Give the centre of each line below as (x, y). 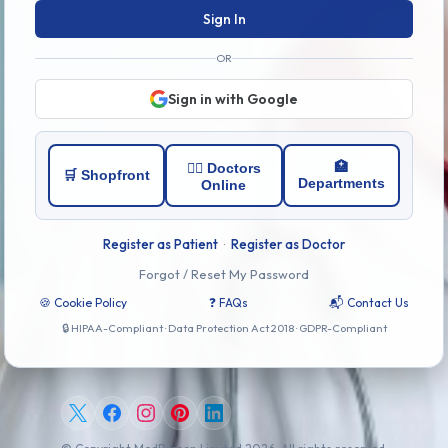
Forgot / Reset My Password (224, 273)
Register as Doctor (288, 243)
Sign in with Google (233, 98)
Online (224, 184)
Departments (341, 183)
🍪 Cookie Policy (83, 302)
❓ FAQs (228, 302)
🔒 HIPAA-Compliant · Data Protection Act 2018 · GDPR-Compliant (224, 327)
